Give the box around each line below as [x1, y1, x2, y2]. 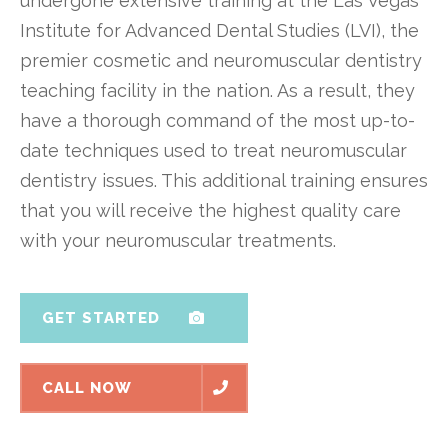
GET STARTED [42, 308, 160, 327]
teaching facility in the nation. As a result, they [20, 79, 415, 101]
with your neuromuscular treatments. [20, 229, 336, 251]
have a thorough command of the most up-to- [20, 109, 415, 131]
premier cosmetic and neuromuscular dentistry [20, 49, 422, 71]
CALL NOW [42, 378, 132, 397]
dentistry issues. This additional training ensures [20, 169, 428, 191]
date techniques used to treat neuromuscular [20, 139, 407, 161]
